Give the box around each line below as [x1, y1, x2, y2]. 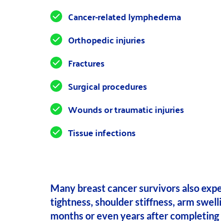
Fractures [68, 54, 105, 71]
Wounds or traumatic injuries [68, 101, 184, 117]
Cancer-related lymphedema [68, 8, 181, 25]
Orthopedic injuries [68, 31, 145, 48]
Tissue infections [68, 124, 136, 141]
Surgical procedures [68, 77, 147, 94]
